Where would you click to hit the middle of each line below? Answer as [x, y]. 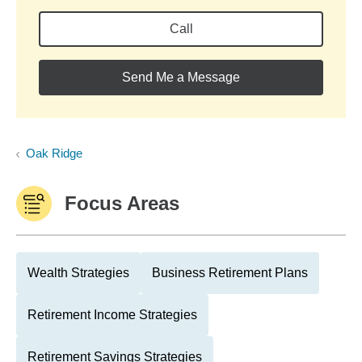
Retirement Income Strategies [112, 315]
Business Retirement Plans [230, 273]
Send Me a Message [181, 77]
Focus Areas [122, 203]
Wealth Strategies [78, 273]
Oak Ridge [54, 153]
